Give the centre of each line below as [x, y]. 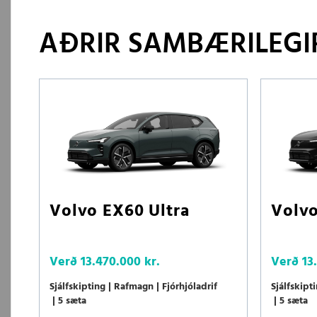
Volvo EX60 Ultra [120, 212]
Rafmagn [134, 287]
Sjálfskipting [77, 287]
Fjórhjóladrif [190, 287]
